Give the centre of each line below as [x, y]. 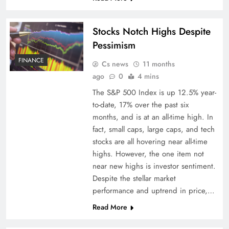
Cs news [115, 64]
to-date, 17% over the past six [140, 105]
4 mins [148, 76]
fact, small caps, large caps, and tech [153, 129]
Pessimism [114, 45]
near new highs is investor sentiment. [154, 166]
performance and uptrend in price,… [153, 191]
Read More [110, 207]
